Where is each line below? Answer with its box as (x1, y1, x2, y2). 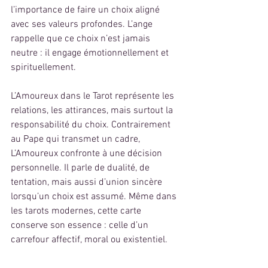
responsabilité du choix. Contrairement (11, 119, 173, 132)
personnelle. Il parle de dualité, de (11, 162, 152, 175)
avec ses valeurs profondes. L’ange (11, 19, 155, 31)
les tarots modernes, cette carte (11, 205, 144, 218)
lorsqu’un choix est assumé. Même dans (11, 191, 179, 203)
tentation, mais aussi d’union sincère (11, 176, 165, 189)
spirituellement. (11, 62, 76, 74)
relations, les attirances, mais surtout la (11, 105, 175, 117)
